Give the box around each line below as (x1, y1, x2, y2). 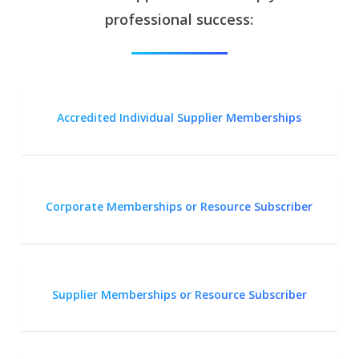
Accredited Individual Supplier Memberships (57, 110, 302, 126)
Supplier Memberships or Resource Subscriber (51, 286, 307, 302)
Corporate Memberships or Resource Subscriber (46, 198, 313, 214)
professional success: (105, 10, 254, 30)
